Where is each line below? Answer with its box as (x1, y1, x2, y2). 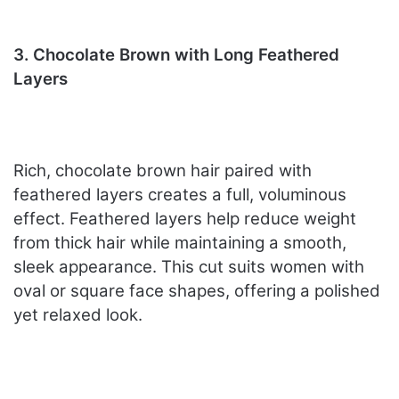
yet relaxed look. (13, 305, 142, 326)
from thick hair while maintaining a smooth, (13, 232, 346, 254)
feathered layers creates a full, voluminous (13, 184, 346, 206)
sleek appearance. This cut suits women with (13, 256, 364, 278)
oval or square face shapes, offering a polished (13, 281, 380, 302)
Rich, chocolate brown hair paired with (13, 160, 312, 182)
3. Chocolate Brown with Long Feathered (13, 45, 339, 66)
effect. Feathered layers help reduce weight (13, 208, 356, 230)
